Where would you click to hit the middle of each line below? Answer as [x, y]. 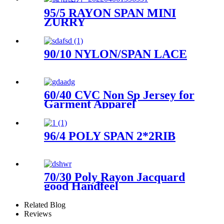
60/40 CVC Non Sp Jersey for [119, 95]
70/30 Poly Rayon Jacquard [114, 177]
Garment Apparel [90, 104]
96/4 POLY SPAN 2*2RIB [110, 136]
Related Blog [45, 204]
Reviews [38, 213]
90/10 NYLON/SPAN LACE [115, 54]
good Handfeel [81, 186]
